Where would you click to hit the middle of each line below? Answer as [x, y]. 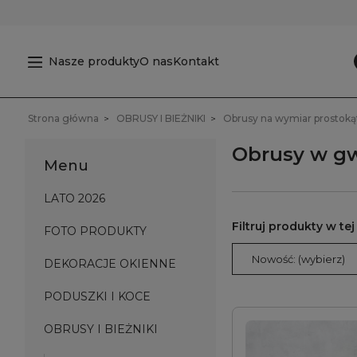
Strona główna [63, 118]
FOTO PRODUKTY [95, 231]
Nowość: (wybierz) [298, 259]
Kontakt [196, 61]
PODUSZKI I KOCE [97, 296]
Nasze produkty [94, 61]
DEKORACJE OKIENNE [110, 264]
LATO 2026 [75, 198]
